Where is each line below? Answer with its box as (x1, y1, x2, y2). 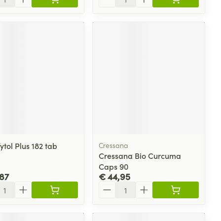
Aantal (98, 180, 122, 191)
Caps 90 (99, 160, 129, 172)
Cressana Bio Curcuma (99, 149, 182, 161)
